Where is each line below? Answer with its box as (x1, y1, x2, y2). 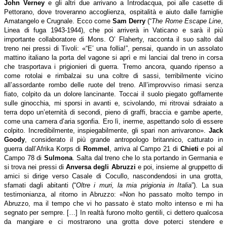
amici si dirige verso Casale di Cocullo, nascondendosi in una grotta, (4, 172, 223, 180)
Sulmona (44, 154, 72, 162)
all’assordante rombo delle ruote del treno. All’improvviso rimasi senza (4, 81, 223, 89)
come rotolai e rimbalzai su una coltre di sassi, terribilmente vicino (4, 71, 223, 80)
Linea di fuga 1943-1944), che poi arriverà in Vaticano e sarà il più (4, 26, 223, 34)
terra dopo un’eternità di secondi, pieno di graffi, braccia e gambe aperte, (4, 108, 223, 116)
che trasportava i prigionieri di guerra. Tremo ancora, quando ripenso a (4, 62, 223, 70)
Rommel (83, 144, 110, 153)
